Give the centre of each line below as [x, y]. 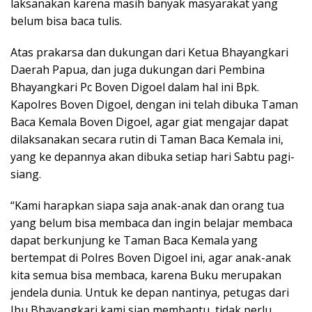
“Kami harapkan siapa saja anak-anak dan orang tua [147, 206]
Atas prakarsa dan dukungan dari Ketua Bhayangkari [149, 53]
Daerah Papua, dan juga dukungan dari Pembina [138, 70]
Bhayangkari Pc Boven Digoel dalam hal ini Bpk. [135, 87]
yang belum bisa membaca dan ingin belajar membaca [151, 223]
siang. [26, 174]
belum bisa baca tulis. [66, 21]
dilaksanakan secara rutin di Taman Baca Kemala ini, [147, 140]
